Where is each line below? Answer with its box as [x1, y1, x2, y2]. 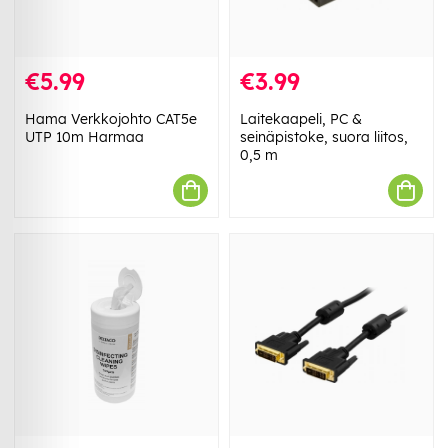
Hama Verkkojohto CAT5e [25, 110, 197, 129]
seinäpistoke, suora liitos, [240, 128, 408, 147]
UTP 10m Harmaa [25, 128, 144, 147]
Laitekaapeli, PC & [240, 110, 362, 129]
